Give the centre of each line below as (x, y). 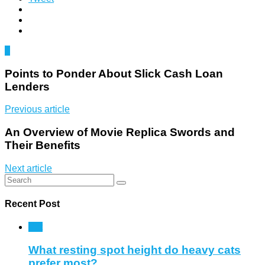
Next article (28, 168)
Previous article (37, 109)
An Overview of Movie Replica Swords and (120, 132)
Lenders (27, 86)
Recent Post (32, 203)
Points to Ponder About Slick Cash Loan (114, 73)
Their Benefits (43, 145)
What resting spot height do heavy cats (135, 250)
